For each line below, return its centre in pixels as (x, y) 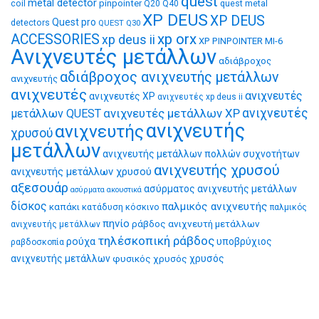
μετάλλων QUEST (56, 113)
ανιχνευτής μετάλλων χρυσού (81, 171)
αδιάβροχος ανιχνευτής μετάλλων (169, 77)
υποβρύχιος (244, 241)
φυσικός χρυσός (150, 258)
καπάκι (64, 206)
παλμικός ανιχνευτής (215, 206)
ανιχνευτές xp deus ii (200, 96)
